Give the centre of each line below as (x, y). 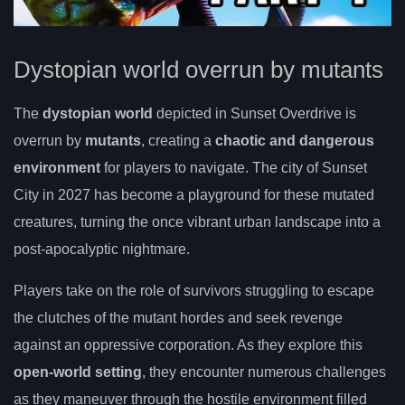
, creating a (178, 140)
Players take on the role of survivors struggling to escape (194, 290)
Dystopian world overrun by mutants (198, 69)
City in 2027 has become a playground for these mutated (194, 194)
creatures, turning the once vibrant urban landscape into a (197, 221)
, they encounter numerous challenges (264, 372)
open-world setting (78, 372)
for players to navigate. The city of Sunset (234, 167)
